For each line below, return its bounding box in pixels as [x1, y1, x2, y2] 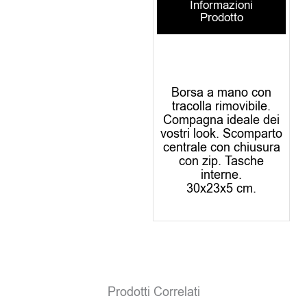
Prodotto [199, 10, 243, 26]
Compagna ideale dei [163, 112, 280, 129]
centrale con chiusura [162, 139, 280, 156]
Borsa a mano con [171, 84, 272, 101]
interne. [201, 167, 243, 184]
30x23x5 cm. [186, 180, 257, 197]
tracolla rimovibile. [172, 98, 271, 115]
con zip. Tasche [179, 153, 265, 170]
